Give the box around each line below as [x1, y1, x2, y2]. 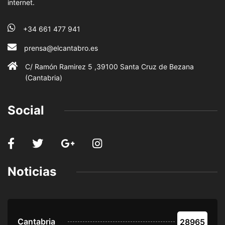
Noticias [8, 164, 56, 179]
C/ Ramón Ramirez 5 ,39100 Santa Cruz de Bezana [25, 62, 194, 71]
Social [8, 103, 44, 118]
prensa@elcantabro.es [24, 44, 98, 53]
